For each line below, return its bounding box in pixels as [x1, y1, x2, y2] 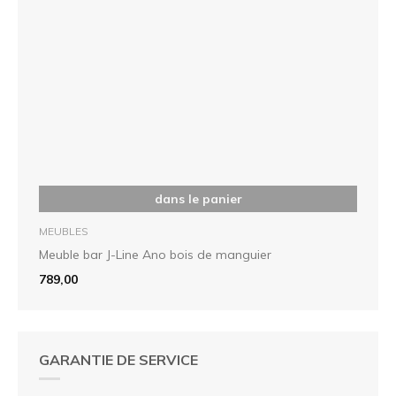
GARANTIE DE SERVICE [39, 350, 198, 369]
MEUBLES [39, 224, 88, 238]
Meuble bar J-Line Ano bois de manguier [39, 246, 271, 263]
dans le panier [154, 190, 242, 207]
